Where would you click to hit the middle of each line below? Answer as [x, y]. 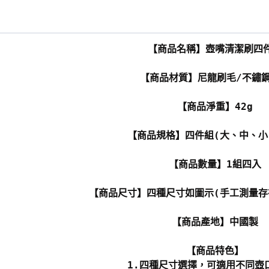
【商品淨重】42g [215, 107]
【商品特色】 [215, 251]
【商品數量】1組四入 [215, 165]
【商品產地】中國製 [215, 222]
